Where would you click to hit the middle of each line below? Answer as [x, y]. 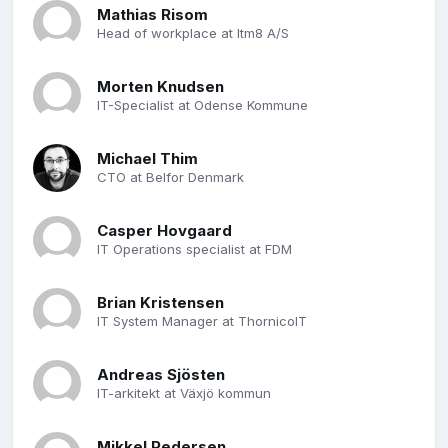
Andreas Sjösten [161, 374]
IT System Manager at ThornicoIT [202, 320]
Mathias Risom [152, 14]
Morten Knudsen [160, 86]
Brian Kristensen [160, 302]
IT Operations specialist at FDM [194, 248]
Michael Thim [147, 158]
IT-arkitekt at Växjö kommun [184, 392]
